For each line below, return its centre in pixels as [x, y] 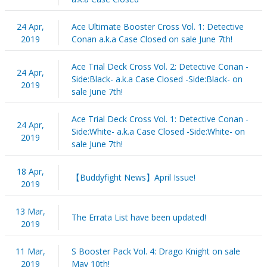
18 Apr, [30, 171]
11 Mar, [30, 251]
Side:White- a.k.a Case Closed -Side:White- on [158, 131]
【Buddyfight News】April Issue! [133, 177]
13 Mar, [30, 211]
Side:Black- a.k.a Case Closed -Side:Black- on [157, 79]
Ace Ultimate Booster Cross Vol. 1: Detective [157, 26]
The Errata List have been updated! [139, 217]
